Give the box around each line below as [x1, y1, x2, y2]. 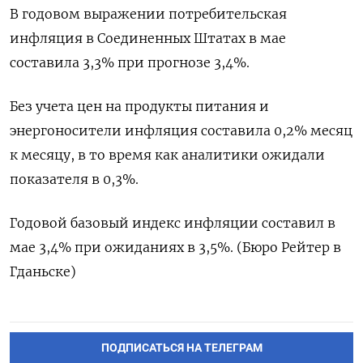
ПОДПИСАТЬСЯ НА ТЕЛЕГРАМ [100, 340, 263, 355]
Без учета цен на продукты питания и [10, 97, 269, 114]
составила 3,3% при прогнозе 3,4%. [10, 53, 250, 70]
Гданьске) [10, 263, 76, 280]
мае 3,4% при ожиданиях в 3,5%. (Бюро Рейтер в [10, 238, 341, 255]
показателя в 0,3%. [10, 170, 139, 187]
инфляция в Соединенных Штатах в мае [10, 29, 286, 46]
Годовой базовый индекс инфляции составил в [10, 214, 335, 231]
